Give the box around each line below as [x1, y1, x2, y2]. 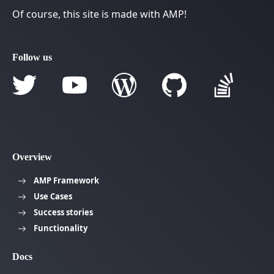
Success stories [34, 206, 93, 218]
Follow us [12, 51, 52, 62]
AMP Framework [34, 174, 99, 186]
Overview [12, 151, 52, 162]
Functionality [34, 222, 87, 234]
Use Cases [34, 190, 72, 202]
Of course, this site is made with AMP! [12, 7, 187, 21]
